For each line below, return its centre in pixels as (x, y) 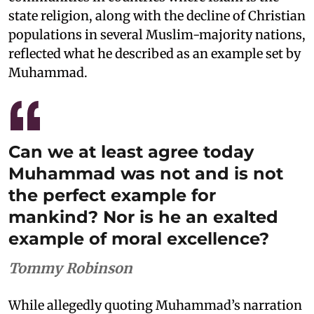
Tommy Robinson (70, 268)
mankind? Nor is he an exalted (143, 217)
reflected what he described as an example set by (155, 54)
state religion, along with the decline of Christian (157, 16)
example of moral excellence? (139, 239)
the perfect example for (112, 195)
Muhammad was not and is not (146, 173)
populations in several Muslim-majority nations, (157, 35)
